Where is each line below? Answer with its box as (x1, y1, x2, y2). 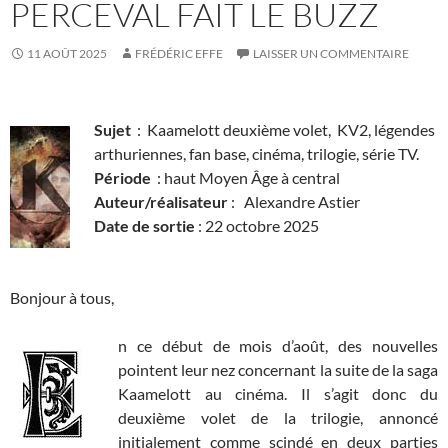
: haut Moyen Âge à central (151, 167, 340, 187)
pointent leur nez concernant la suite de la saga (118, 359, 438, 379)
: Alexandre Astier (228, 191, 360, 211)
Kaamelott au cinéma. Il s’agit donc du (118, 383, 438, 403)
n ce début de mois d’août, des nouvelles (118, 335, 438, 355)
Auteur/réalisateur (94, 191, 228, 211)
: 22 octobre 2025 (198, 215, 319, 235)
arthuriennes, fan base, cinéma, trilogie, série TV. (94, 143, 419, 163)
